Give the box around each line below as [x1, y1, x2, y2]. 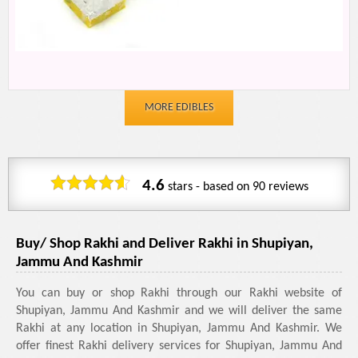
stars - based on [164, 181, 253, 193]
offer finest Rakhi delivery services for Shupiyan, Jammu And [16, 340, 342, 352]
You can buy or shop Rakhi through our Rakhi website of [16, 287, 342, 300]
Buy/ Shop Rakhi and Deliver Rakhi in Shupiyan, [16, 237, 313, 252]
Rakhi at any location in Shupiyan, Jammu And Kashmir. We [16, 322, 342, 335]
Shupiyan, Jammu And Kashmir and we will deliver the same [16, 304, 342, 317]
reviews [265, 181, 308, 193]
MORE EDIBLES [145, 101, 213, 113]
